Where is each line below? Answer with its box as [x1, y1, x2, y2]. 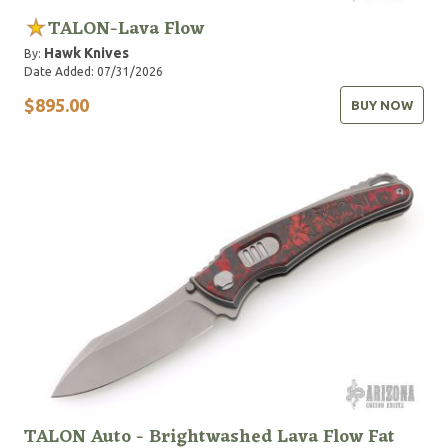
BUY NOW [351, 98, 413, 112]
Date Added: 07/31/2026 [24, 65, 163, 78]
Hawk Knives [44, 45, 129, 61]
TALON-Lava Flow [48, 13, 204, 45]
